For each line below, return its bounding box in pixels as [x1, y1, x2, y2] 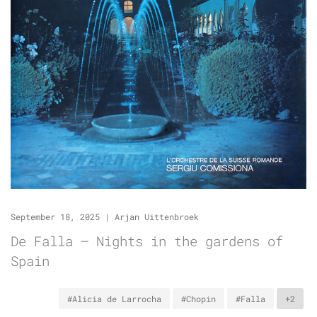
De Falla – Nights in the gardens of [11, 232, 283, 250]
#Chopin [181, 293, 216, 305]
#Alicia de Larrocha [67, 293, 161, 305]
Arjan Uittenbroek [115, 211, 199, 223]
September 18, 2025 [11, 211, 100, 223]
